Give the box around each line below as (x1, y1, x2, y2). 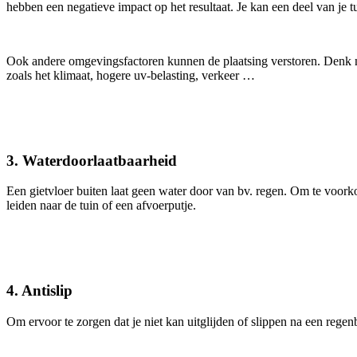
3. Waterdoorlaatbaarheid (6, 151, 177, 169)
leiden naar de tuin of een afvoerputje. (6, 198, 196, 213)
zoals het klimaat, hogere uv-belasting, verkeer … (6, 68, 255, 82)
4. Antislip (6, 282, 73, 300)
